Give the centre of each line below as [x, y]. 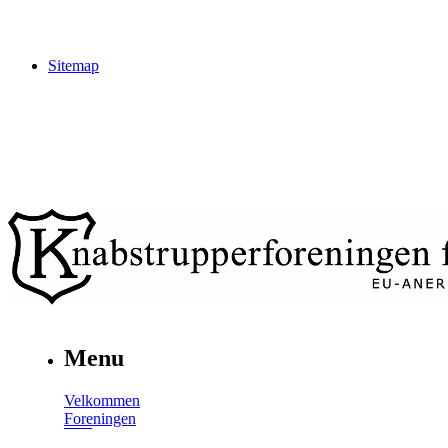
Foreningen [100, 419]
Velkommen [102, 401]
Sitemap [73, 65]
